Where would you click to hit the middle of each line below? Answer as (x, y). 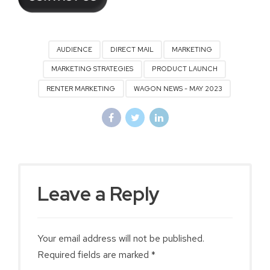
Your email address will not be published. (121, 239)
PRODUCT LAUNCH (184, 69)
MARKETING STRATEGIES (93, 69)
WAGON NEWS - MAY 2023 (178, 88)
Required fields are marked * (96, 255)
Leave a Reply (101, 194)
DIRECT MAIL (132, 50)
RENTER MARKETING (81, 88)
